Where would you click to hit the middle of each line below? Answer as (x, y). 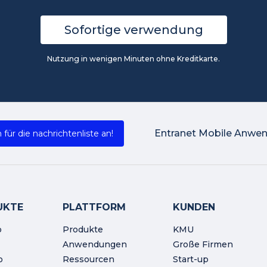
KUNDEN (194, 207)
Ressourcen (89, 259)
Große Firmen (203, 244)
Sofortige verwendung (133, 30)
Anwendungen (95, 244)
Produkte (83, 229)
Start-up (190, 259)
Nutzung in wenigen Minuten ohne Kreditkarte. (133, 59)
